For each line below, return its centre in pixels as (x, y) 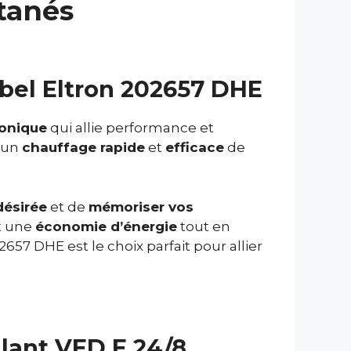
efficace (195, 148)
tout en (204, 226)
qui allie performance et (130, 128)
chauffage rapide (83, 148)
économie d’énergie (106, 226)
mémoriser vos (141, 206)
